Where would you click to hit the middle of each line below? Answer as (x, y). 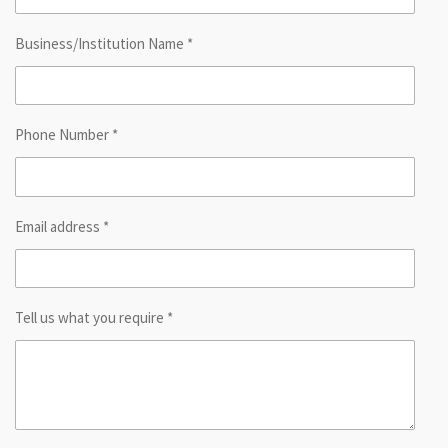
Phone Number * (66, 135)
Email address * (62, 226)
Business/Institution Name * (104, 43)
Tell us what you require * (94, 317)
